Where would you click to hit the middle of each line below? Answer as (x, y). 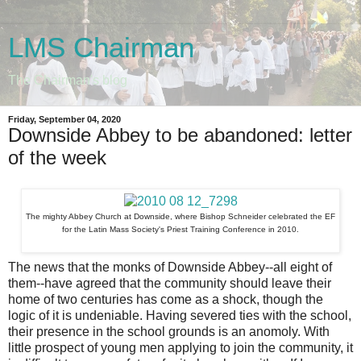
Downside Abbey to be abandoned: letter (180, 135)
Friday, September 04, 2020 (64, 119)
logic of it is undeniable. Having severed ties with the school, (180, 315)
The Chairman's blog (68, 80)
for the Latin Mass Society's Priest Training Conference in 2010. (180, 229)
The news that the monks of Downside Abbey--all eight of (170, 267)
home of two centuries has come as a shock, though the (166, 299)
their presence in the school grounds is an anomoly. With (169, 331)
